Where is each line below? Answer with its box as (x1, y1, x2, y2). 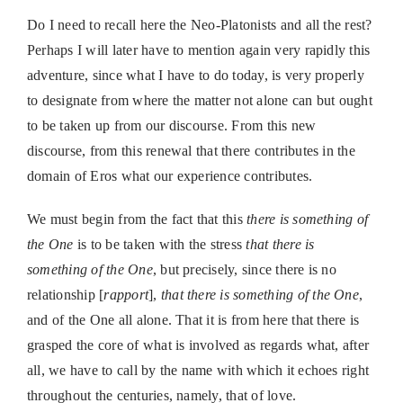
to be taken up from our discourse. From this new (26, 118, 317, 134)
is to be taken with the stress (73, 237, 246, 253)
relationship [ (26, 287, 104, 303)
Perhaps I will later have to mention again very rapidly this (26, 42, 371, 58)
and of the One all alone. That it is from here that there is (26, 312, 360, 328)
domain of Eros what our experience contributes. (26, 168, 313, 184)
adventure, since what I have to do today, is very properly (26, 67, 364, 84)
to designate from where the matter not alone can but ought (26, 93, 372, 109)
